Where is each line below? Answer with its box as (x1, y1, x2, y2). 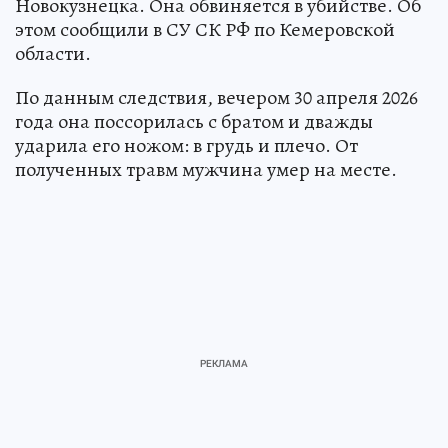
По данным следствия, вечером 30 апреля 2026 (15, 83, 418, 111)
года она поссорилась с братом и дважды (15, 107, 373, 135)
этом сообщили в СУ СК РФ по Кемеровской (15, 15, 395, 43)
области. (15, 39, 91, 67)
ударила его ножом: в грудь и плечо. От (15, 131, 358, 159)
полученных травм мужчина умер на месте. (15, 155, 397, 183)
